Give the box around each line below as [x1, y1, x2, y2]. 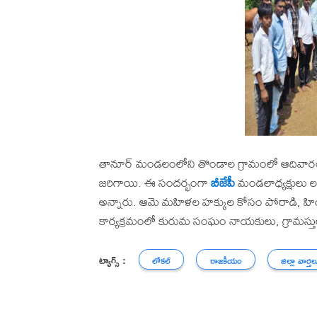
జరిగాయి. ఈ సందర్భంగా [99, 170, 211, 195]
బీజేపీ [211, 170, 235, 195]
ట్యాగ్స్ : [99, 250, 126, 270]
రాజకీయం [209, 253, 242, 269]
